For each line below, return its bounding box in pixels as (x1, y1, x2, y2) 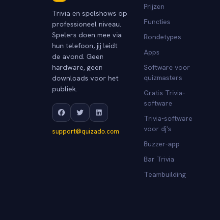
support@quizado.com (52, 127, 119, 136)
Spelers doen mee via (52, 29, 122, 39)
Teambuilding (144, 169, 186, 179)
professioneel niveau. (52, 19, 121, 28)
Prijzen (144, 1, 165, 11)
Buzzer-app (144, 139, 180, 148)
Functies (144, 17, 171, 26)
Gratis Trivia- (144, 88, 186, 97)
